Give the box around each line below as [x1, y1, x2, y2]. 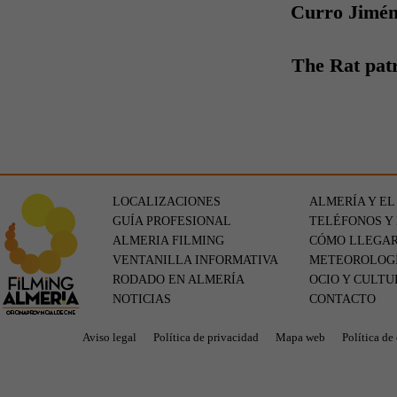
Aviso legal [82, 331, 136, 344]
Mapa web [276, 331, 325, 344]
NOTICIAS [113, 292, 171, 306]
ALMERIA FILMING [113, 234, 224, 247]
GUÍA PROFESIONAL [113, 214, 231, 228]
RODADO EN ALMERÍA [113, 273, 245, 286]
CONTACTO [309, 292, 376, 306]
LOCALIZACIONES [113, 195, 221, 208]
